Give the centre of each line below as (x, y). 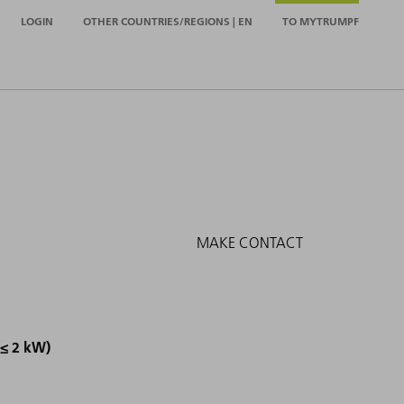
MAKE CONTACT (250, 243)
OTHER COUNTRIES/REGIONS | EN (168, 21)
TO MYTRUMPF (321, 21)
